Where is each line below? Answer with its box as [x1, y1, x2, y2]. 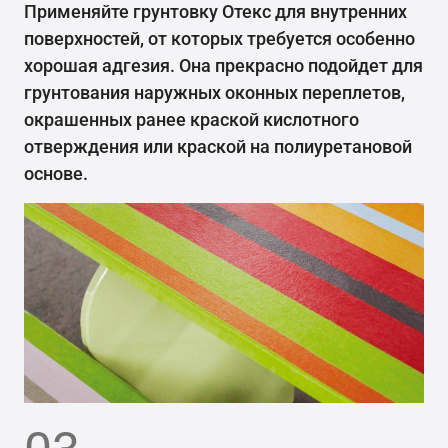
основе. [24, 162, 88, 184]
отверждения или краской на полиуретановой [24, 135, 412, 157]
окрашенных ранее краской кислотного [24, 108, 359, 130]
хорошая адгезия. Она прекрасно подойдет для [24, 54, 423, 76]
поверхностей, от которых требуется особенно [24, 27, 415, 49]
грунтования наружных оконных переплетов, [24, 81, 405, 103]
